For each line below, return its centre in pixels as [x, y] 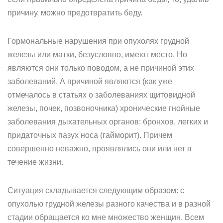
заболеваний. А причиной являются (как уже [90, 81]
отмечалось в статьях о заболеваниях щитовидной [101, 95]
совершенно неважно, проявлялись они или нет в [100, 149]
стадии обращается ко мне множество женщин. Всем [106, 217]
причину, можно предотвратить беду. [75, 13]
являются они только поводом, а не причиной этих [101, 68]
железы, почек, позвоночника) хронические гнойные [104, 108]
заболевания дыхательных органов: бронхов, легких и [108, 122]
